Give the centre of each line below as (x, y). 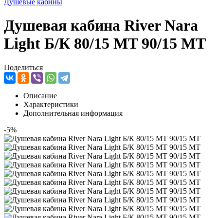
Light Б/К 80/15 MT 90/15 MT (105, 44)
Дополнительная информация (73, 113)
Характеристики (51, 104)
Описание (40, 95)
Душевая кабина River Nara (101, 26)
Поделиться (23, 67)
